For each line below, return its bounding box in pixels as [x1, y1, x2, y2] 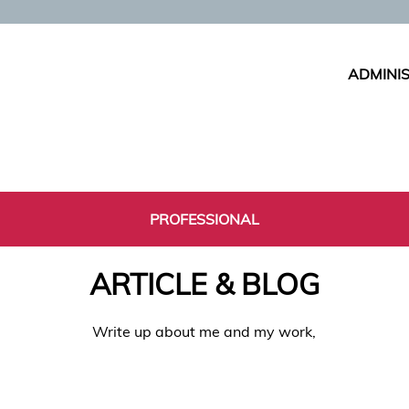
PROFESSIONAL [150, 210, 259, 228]
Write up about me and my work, [92, 321, 317, 341]
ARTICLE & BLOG [89, 266, 320, 303]
